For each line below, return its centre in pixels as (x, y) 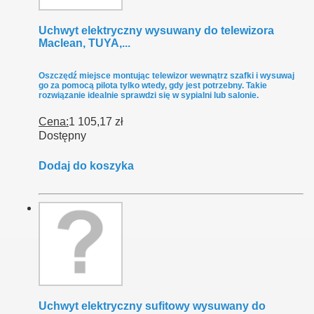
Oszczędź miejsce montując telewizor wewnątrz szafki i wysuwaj (166, 76)
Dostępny (62, 136)
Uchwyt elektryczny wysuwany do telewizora (156, 31)
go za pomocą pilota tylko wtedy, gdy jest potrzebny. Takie (153, 86)
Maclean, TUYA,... (84, 43)
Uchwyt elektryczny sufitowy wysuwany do (152, 306)
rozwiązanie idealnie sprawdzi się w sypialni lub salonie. (149, 96)
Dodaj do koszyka (86, 166)
